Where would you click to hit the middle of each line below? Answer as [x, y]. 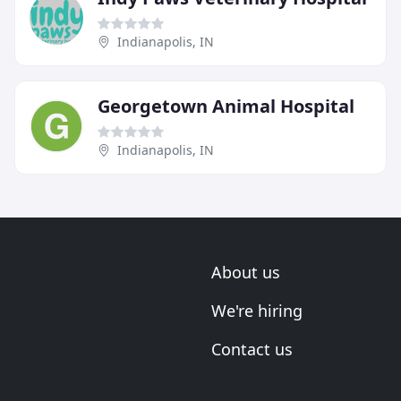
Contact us [252, 349]
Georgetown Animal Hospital [226, 106]
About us [246, 272]
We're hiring [257, 311]
